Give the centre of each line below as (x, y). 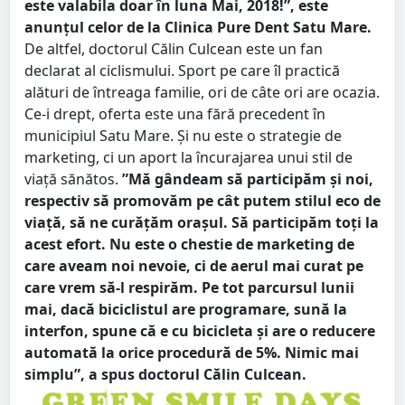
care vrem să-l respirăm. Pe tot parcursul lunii (189, 287)
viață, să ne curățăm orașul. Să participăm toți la (202, 222)
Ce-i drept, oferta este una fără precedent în (175, 113)
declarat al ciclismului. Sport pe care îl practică (182, 70)
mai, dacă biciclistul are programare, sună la (186, 309)
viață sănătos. (73, 179)
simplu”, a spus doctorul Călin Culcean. (165, 374)
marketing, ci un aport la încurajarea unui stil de (188, 157)
